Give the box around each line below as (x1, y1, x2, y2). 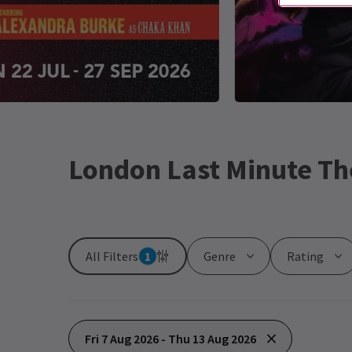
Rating (287, 248, 324, 264)
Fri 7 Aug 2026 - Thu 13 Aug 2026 (85, 331, 256, 346)
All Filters (86, 248, 138, 264)
